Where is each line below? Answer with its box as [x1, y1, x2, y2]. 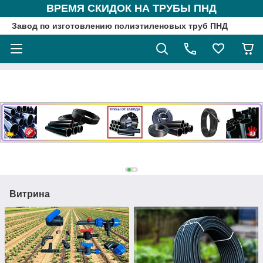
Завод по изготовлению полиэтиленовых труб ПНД [12, 21, 228, 31]
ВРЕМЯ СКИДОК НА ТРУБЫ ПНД [46, 2, 217, 14]
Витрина [9, 189, 50, 200]
